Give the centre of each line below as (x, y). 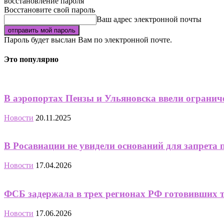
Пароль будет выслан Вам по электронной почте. (88, 39)
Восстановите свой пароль (49, 9)
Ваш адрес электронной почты (149, 19)
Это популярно (31, 59)
